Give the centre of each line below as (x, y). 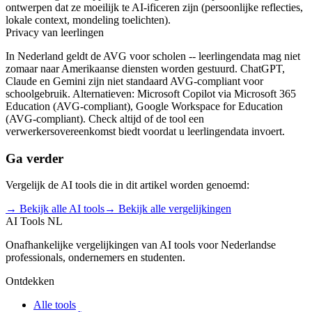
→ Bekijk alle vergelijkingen (168, 209)
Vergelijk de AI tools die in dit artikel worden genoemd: (127, 185)
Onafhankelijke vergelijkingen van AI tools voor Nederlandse (141, 245)
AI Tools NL (34, 221)
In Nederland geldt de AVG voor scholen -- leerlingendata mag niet (153, 56)
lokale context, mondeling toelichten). (88, 19)
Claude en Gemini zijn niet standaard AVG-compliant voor (134, 81)
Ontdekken (30, 281)
